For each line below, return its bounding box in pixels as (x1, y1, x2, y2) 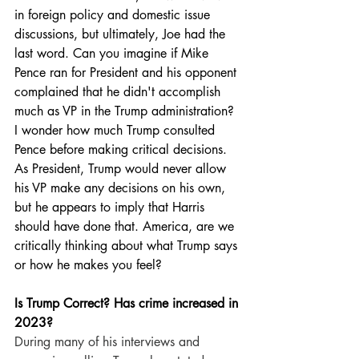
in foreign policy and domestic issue (14, 6, 214, 23)
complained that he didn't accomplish (14, 83, 224, 100)
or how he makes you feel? (14, 256, 162, 273)
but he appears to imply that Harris (14, 198, 208, 216)
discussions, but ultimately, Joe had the (14, 25, 229, 42)
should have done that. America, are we (14, 217, 238, 235)
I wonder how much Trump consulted (14, 121, 219, 139)
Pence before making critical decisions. (14, 140, 231, 158)
